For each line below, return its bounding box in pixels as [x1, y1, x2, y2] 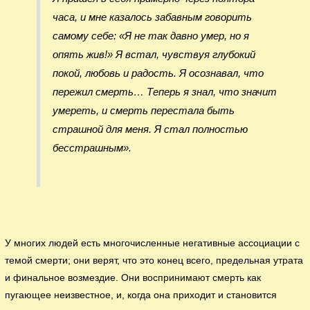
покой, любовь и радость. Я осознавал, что [52, 67, 264, 80]
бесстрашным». [52, 142, 131, 154]
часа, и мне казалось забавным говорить [52, 11, 252, 24]
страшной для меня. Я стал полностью [52, 123, 248, 136]
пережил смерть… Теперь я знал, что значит [52, 86, 277, 98]
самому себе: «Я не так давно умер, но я [52, 30, 249, 42]
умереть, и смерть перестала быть [52, 104, 235, 117]
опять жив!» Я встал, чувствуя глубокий [52, 48, 255, 61]
